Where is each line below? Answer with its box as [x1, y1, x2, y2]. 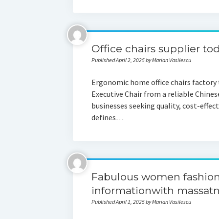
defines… [91, 112, 124, 122]
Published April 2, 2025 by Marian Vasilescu [91, 56, 191, 64]
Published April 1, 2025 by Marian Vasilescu [91, 198, 191, 205]
